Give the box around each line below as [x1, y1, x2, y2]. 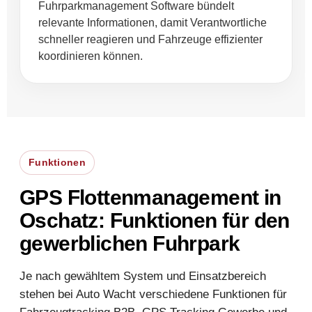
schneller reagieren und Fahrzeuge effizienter [38, 33, 263, 45]
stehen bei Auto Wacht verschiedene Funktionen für [19, 287, 287, 301]
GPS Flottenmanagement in [19, 185, 281, 209]
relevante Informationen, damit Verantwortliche [38, 16, 267, 29]
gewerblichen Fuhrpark [19, 231, 240, 255]
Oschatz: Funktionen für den [19, 208, 290, 232]
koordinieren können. [38, 49, 143, 62]
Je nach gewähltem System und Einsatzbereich [19, 269, 266, 283]
